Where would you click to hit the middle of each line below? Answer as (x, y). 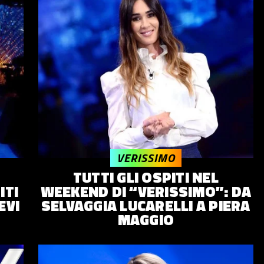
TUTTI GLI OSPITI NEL (146, 178)
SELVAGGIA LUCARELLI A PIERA (146, 206)
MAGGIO (146, 220)
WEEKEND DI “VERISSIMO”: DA (146, 192)
